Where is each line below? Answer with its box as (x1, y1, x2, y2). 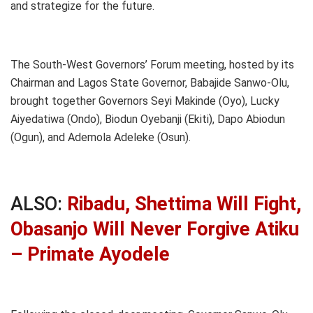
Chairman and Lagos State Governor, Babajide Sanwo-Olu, (10, 75, 289, 89)
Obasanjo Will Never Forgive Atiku (10, 218, 299, 241)
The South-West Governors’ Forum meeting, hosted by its (10, 57, 294, 71)
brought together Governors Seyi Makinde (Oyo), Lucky (10, 94, 279, 108)
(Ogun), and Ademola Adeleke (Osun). (10, 130, 191, 144)
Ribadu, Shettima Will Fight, (67, 193, 301, 216)
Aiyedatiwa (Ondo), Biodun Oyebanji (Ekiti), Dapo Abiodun (10, 112, 285, 126)
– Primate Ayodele (10, 243, 170, 266)
